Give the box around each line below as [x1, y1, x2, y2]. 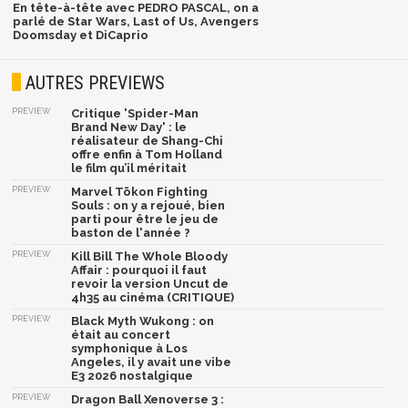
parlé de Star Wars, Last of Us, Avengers [12, 15, 259, 29]
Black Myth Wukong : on [71, 313, 215, 328]
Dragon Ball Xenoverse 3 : [71, 392, 225, 406]
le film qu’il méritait [71, 160, 188, 175]
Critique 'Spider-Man [71, 106, 199, 120]
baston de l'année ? [71, 225, 191, 240]
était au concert [71, 327, 171, 342]
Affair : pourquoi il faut [71, 262, 208, 277]
